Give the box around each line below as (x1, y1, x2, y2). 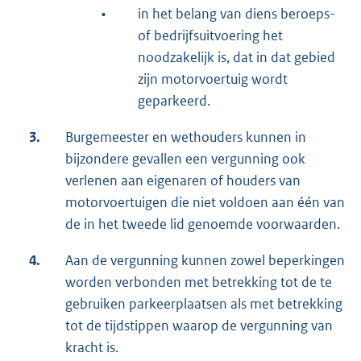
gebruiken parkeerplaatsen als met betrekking (65, 295, 342, 313)
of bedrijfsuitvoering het (138, 27, 283, 45)
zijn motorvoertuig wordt (138, 70, 288, 89)
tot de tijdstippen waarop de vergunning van (65, 317, 333, 335)
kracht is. (65, 338, 118, 357)
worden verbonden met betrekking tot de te (65, 273, 332, 292)
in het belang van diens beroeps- (138, 5, 335, 23)
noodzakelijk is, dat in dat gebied (138, 48, 335, 67)
